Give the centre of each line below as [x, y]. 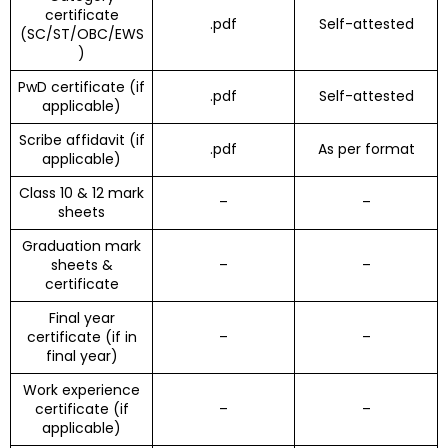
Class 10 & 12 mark [81, 193]
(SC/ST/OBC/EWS [81, 34]
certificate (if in [81, 337]
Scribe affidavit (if [81, 140]
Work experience [81, 390]
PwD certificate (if [81, 87]
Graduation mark [81, 246]
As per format [366, 149]
